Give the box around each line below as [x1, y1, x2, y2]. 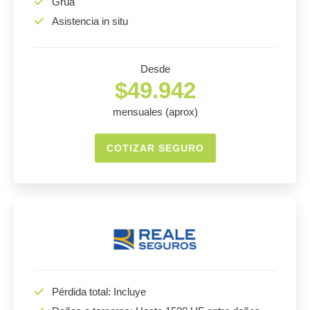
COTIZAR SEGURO [106, 143, 204, 154]
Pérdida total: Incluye [52, 286, 146, 298]
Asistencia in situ [52, 15, 128, 27]
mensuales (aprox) [112, 106, 198, 118]
